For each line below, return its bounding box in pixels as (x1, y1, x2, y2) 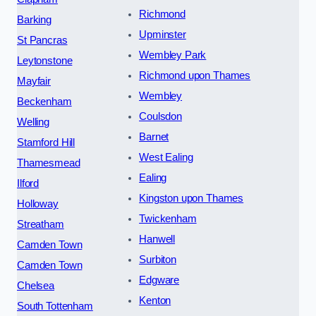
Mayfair (17, 75, 51, 87)
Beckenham (17, 95, 72, 107)
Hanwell (139, 233, 176, 245)
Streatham (17, 218, 64, 230)
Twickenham (139, 212, 197, 224)
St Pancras (17, 34, 68, 46)
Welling (17, 116, 49, 128)
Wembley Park (139, 49, 207, 61)
